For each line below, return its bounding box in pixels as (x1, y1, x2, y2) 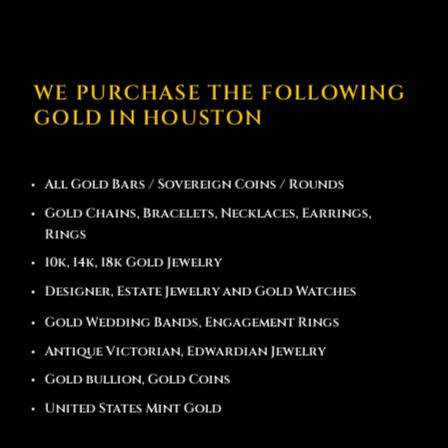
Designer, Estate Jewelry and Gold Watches (45, 282, 358, 301)
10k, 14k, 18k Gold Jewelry (45, 253, 223, 272)
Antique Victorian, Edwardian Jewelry (45, 342, 327, 361)
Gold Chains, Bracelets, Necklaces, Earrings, (45, 204, 373, 222)
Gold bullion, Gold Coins (45, 370, 232, 389)
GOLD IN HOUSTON (33, 104, 263, 133)
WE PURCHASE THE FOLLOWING (33, 79, 406, 108)
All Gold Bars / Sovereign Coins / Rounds (45, 175, 346, 194)
